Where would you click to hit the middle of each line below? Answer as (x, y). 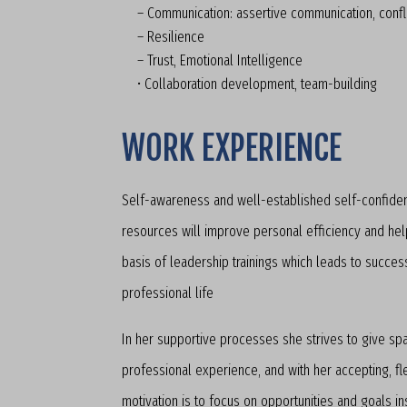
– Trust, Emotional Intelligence (220, 60)
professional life (168, 293)
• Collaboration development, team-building (258, 84)
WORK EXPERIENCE (232, 148)
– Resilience (171, 36)
